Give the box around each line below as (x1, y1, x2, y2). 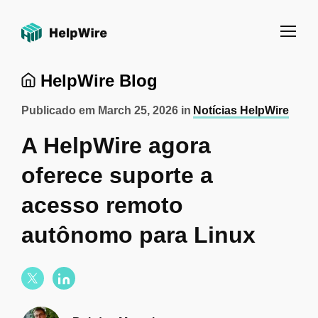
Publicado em (21, 104, 98, 116)
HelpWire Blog (35, 71, 158, 90)
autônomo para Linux (21, 222, 256, 248)
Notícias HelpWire (193, 104, 289, 116)
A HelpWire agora (21, 133, 211, 158)
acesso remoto (21, 192, 183, 218)
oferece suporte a (21, 163, 213, 188)
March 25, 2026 (98, 104, 178, 116)
